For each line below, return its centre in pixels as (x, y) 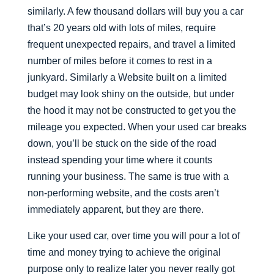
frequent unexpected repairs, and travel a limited (131, 44)
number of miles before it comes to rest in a (120, 61)
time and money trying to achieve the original (124, 252)
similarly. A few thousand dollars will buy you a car (135, 11)
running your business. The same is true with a (128, 176)
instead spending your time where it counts (120, 160)
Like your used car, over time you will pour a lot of (133, 236)
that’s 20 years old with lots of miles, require (121, 28)
